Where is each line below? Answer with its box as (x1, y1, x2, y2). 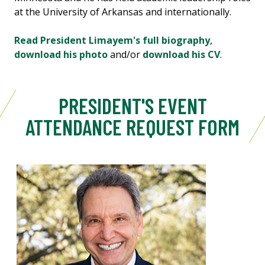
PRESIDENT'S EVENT (58, 93, 207, 119)
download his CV (143, 48, 220, 62)
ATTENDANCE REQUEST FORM (25, 114, 240, 140)
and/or (108, 48, 143, 62)
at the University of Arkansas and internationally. (14, 5, 231, 19)
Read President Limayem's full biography (14, 34, 210, 47)
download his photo (14, 48, 108, 62)
